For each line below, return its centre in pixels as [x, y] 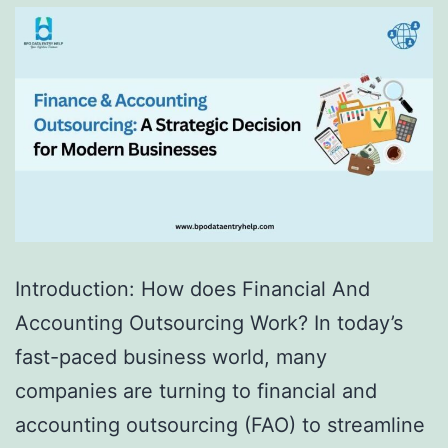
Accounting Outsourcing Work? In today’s [209, 323]
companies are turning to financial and [196, 391]
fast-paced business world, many [171, 357]
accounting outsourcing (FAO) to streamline [220, 425]
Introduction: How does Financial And [192, 289]
